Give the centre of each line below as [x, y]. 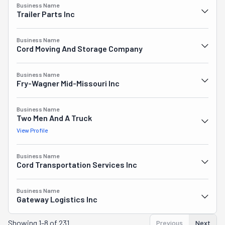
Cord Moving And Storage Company [80, 48]
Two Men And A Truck [54, 118]
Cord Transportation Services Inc [77, 164]
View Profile [32, 130]
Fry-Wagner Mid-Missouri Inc [68, 83]
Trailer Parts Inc [46, 14]
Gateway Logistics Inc [57, 199]
